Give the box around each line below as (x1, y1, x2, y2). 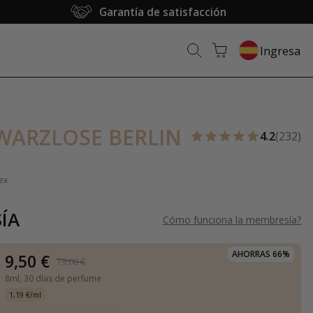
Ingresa (260, 42, 301, 59)
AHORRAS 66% (232, 248, 290, 260)
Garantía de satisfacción (99, 5, 227, 19)
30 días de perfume (24, 272, 102, 284)
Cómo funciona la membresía (163, 212, 297, 226)
